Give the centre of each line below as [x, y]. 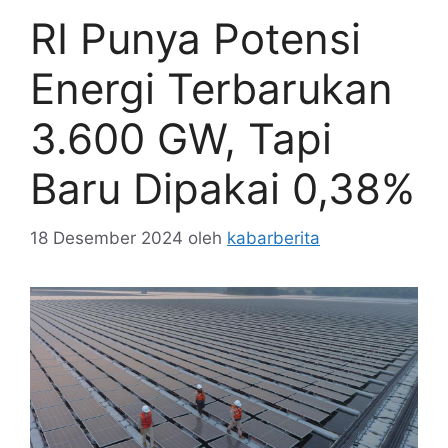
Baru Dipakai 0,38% [222, 189]
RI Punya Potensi [195, 39]
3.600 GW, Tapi [181, 139]
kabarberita [273, 237]
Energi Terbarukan [211, 89]
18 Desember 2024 [106, 237]
